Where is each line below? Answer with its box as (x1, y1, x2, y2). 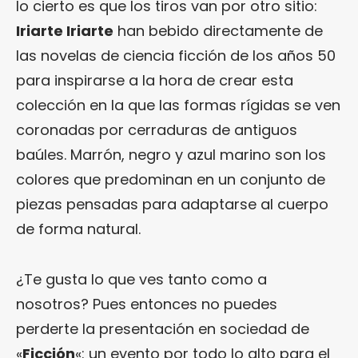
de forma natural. (16, 218, 141, 239)
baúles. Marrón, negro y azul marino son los (16, 144, 326, 165)
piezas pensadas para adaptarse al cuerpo (16, 193, 328, 214)
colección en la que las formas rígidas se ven (16, 94, 340, 115)
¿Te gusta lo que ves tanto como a (16, 268, 267, 289)
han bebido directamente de (113, 20, 323, 41)
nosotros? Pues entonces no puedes (16, 293, 277, 314)
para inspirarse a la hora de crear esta (16, 70, 293, 90)
